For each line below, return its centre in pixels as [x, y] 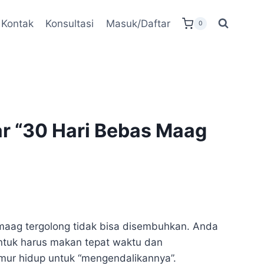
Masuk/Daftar [138, 23]
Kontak [17, 23]
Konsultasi [70, 23]
